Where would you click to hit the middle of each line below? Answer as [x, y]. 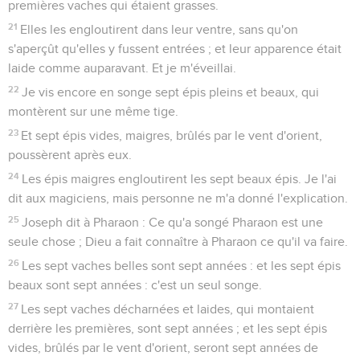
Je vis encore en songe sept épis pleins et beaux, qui [171, 92]
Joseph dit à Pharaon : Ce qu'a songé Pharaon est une [173, 222]
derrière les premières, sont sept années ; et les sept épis [168, 328]
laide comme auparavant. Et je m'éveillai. [122, 68]
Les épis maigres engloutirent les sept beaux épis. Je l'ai [180, 179]
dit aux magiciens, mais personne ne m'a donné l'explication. [178, 198]
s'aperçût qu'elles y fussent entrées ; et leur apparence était [175, 49]
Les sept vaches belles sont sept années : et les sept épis [182, 266]
